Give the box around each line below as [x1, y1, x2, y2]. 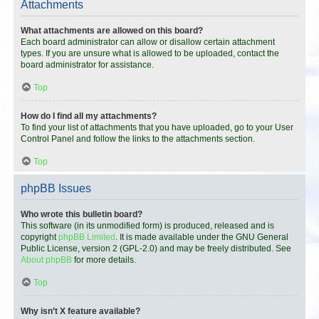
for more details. [72, 255, 136, 265]
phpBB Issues [21, 182, 91, 194]
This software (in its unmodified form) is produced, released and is [21, 221, 274, 231]
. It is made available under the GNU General [115, 232, 288, 242]
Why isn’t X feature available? [21, 306, 140, 316]
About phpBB [21, 255, 72, 265]
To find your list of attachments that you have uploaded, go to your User [21, 122, 293, 132]
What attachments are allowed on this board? [21, 26, 203, 36]
